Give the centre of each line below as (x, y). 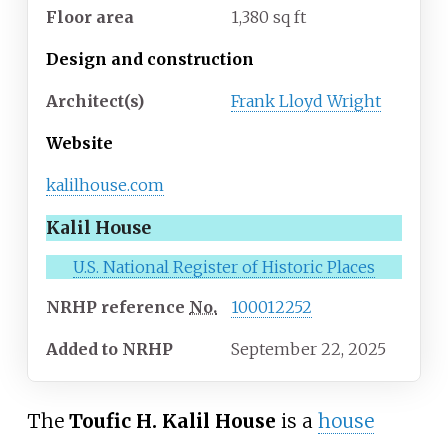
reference (143, 307)
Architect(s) (95, 101)
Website (79, 143)
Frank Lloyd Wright (306, 101)
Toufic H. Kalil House (172, 420)
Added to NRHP (109, 349)
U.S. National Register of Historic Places (224, 267)
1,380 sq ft (268, 17)
